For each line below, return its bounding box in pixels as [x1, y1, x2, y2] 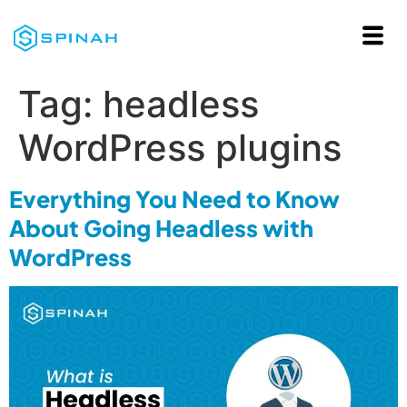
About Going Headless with [9, 213, 313, 243]
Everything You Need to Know [9, 184, 340, 213]
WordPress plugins [18, 125, 342, 170]
